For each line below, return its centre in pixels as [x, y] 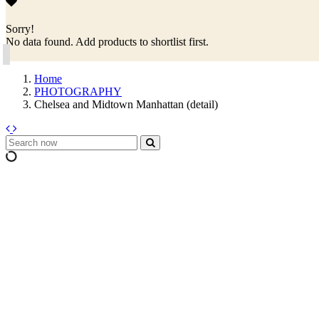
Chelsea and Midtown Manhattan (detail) [126, 104]
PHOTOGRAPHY [78, 91]
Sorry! [20, 29]
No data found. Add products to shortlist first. [107, 42]
